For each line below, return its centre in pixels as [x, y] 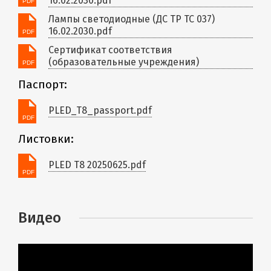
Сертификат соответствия [110, 50]
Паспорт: [43, 84]
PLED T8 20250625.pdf [97, 165]
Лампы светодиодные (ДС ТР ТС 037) [132, 19]
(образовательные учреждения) [124, 62]
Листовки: [46, 139]
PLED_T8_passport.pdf [100, 111]
